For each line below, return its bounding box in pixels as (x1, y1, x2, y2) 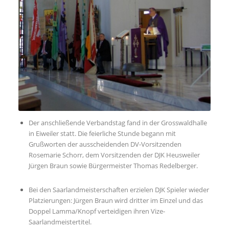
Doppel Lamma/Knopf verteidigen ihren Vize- (28, 206, 165, 216)
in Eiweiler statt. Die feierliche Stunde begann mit (28, 128, 176, 138)
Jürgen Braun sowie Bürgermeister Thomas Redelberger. (28, 161, 198, 170)
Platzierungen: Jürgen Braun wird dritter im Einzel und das (28, 195, 203, 205)
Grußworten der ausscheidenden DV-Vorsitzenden (28, 139, 181, 149)
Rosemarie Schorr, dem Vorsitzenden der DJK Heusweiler (28, 150, 200, 159)
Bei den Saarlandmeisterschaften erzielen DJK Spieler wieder (28, 185, 209, 194)
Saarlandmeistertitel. (28, 217, 91, 226)
